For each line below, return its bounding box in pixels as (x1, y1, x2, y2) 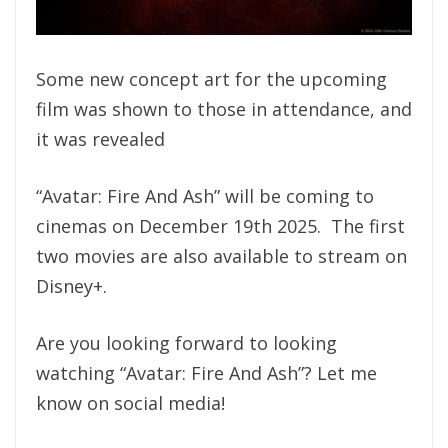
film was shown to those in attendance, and (36, 97, 412, 122)
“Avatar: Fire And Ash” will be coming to (36, 184, 374, 209)
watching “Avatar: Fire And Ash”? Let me (36, 361, 377, 386)
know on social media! (36, 391, 225, 416)
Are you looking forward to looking (36, 331, 337, 356)
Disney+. (36, 274, 107, 299)
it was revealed (36, 127, 165, 152)
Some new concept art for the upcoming (36, 67, 387, 92)
